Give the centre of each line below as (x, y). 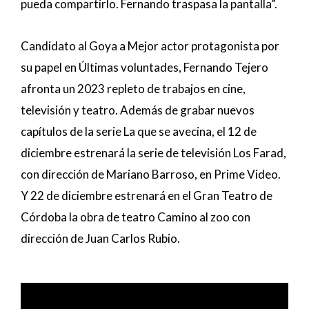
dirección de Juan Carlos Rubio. (100, 238)
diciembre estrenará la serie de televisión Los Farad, (153, 152)
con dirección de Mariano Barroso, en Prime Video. (151, 174)
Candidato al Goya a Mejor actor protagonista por (150, 46)
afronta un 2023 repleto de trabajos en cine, (133, 88)
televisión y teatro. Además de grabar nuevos (138, 110)
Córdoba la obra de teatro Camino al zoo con (136, 217)
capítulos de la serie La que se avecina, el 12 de (139, 131)
